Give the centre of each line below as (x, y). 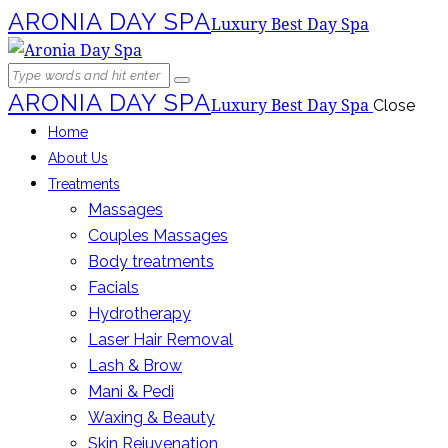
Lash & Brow (135, 365)
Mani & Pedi (131, 391)
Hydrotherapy (139, 313)
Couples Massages (158, 235)
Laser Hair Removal (160, 339)
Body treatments (151, 261)
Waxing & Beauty (151, 417)
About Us (78, 158)
